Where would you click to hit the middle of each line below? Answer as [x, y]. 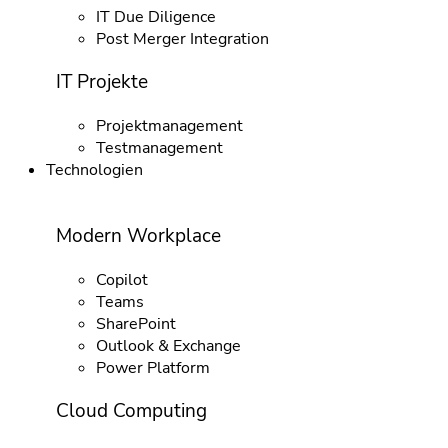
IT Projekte [101, 82]
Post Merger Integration [182, 38]
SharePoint [135, 323]
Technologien [94, 170]
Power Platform [152, 367]
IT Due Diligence [155, 16]
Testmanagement [159, 148]
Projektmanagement [169, 126]
